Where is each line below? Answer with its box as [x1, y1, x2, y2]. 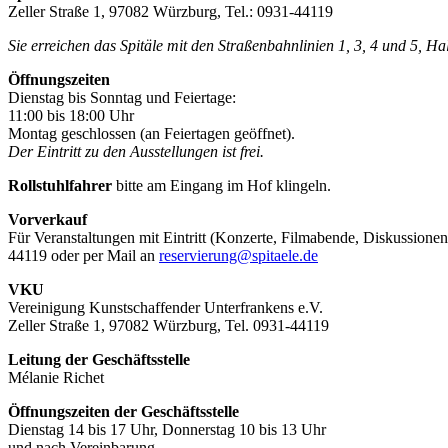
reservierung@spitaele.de [159, 246, 318, 264]
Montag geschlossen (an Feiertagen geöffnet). [8, 124, 295, 142]
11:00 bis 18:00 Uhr [8, 106, 134, 124]
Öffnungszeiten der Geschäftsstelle [8, 402, 239, 420]
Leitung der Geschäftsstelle [8, 350, 190, 368]
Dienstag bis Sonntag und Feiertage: [8, 88, 236, 106]
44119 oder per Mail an [8, 246, 159, 264]
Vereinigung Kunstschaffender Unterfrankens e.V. [8, 298, 323, 316]
